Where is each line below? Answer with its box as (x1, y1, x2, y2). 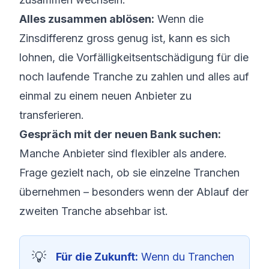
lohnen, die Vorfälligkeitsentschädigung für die (19, 51, 249, 64)
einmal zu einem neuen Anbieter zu (19, 89, 192, 102)
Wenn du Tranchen (138, 250, 234, 263)
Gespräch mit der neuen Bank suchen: (19, 128, 221, 141)
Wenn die (154, 13, 204, 25)
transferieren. (19, 109, 84, 121)
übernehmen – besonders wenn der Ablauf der (19, 186, 249, 198)
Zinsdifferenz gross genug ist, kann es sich (19, 32, 230, 44)
